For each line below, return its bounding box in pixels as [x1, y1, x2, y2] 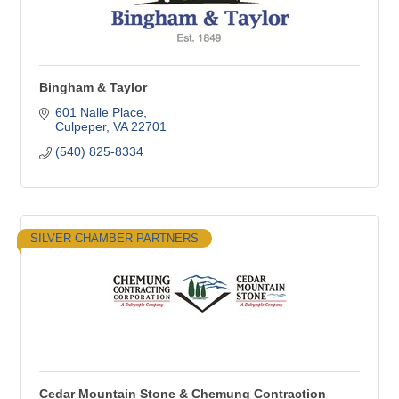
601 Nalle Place [54, 105, 143, 119]
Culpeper [54, 119, 106, 134]
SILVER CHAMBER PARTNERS [30, 232, 199, 245]
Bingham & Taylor [39, 80, 147, 94]
